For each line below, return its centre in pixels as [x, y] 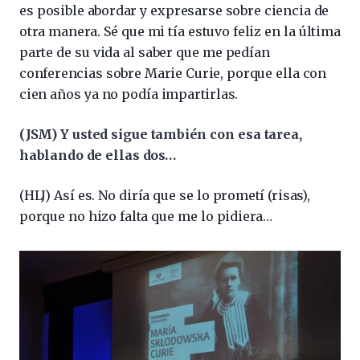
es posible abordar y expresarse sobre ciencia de [174, 10]
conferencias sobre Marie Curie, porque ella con [173, 73]
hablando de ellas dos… [98, 155]
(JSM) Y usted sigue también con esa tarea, [161, 134]
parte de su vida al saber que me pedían [145, 52]
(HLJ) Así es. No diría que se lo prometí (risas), [165, 195]
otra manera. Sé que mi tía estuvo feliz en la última [180, 31]
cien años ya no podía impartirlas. [129, 94]
